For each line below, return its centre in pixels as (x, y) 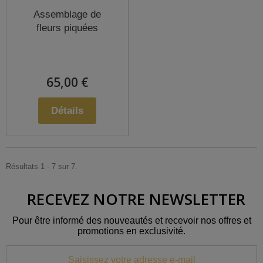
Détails (67, 110)
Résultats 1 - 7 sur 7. (42, 166)
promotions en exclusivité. (131, 231)
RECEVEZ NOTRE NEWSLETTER (136, 199)
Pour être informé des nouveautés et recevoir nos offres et (131, 220)
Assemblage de (67, 14)
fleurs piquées (67, 28)
